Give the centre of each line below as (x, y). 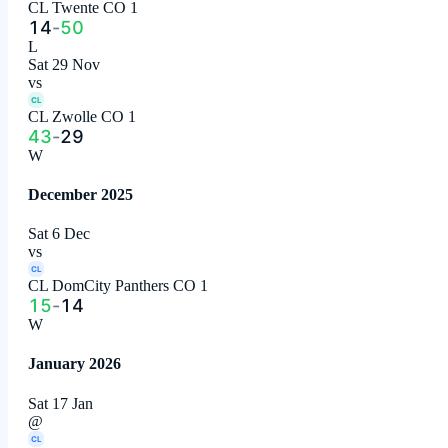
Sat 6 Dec (59, 234)
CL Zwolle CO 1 (82, 116)
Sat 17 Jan (60, 403)
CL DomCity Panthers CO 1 (118, 286)
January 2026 (74, 364)
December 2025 (80, 194)
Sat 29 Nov (64, 64)
